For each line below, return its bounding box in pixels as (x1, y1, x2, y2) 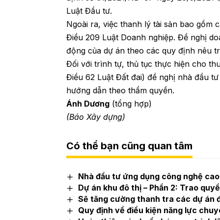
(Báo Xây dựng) (66, 111, 126, 122)
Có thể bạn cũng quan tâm (66, 139, 193, 152)
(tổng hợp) (110, 98, 152, 109)
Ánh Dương (66, 98, 110, 109)
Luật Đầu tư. (66, 5, 112, 16)
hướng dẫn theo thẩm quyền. (66, 85, 175, 95)
